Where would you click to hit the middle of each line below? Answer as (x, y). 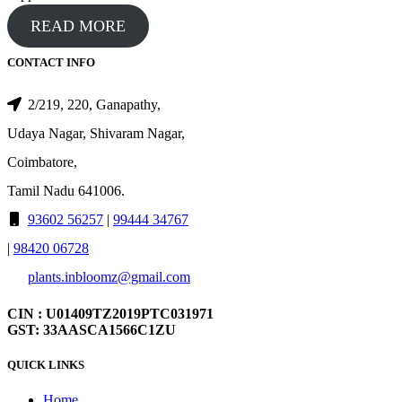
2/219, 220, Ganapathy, (92, 104)
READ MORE (78, 26)
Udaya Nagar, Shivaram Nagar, (96, 133)
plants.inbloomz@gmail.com (109, 276)
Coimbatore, (42, 162)
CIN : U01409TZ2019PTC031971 (110, 313)
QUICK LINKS (46, 364)
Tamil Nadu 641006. (66, 190)
